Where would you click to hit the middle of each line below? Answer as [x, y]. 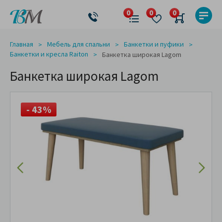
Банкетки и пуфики [154, 44]
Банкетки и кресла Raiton [49, 54]
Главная [22, 44]
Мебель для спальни [79, 44]
